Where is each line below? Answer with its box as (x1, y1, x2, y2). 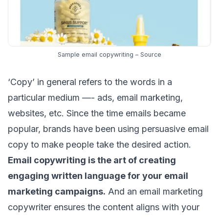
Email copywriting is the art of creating (8, 154, 176, 165)
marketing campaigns (8, 186, 103, 197)
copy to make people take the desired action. (8, 139, 191, 150)
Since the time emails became (66, 108, 186, 118)
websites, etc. (8, 108, 66, 118)
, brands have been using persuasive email (38, 123, 209, 134)
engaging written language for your (8, 170, 164, 181)
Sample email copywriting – (58, 50, 140, 58)
